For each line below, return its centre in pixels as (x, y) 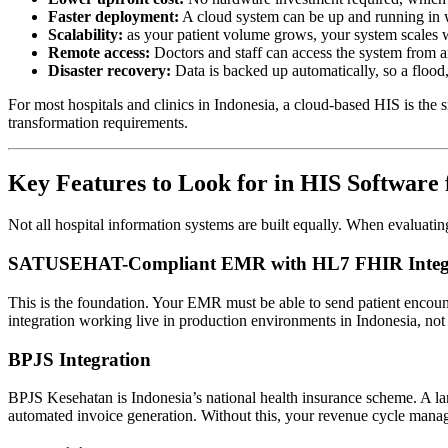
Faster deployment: (113, 16)
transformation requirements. (98, 122)
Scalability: (85, 34)
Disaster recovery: (109, 70)
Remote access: (99, 52)
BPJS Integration (79, 359)
